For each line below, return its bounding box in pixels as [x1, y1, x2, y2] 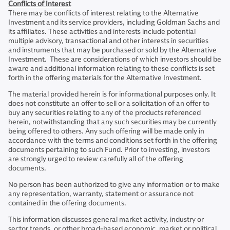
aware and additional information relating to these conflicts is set [8, 64, 215, 73]
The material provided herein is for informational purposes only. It [8, 90, 216, 99]
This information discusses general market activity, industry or [8, 215, 204, 224]
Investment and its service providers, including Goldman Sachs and [8, 18, 220, 27]
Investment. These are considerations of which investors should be [8, 55, 221, 64]
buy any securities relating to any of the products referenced [8, 108, 201, 118]
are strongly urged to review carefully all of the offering [8, 155, 183, 164]
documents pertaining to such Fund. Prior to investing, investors [8, 145, 210, 155]
